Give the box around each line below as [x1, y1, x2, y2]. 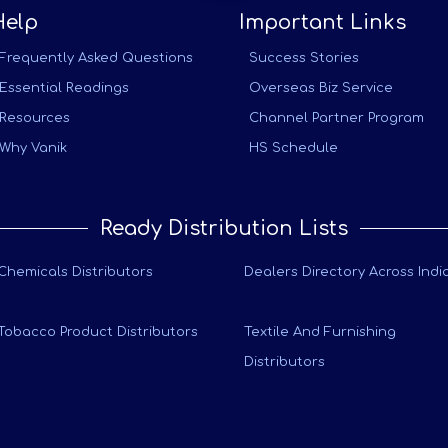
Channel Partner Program [249, 111, 424, 125]
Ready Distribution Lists [100, 217, 348, 240]
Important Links [239, 11, 406, 34]
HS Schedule [249, 141, 338, 155]
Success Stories [249, 51, 359, 65]
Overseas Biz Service [249, 81, 393, 95]
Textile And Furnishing [244, 325, 396, 339]
